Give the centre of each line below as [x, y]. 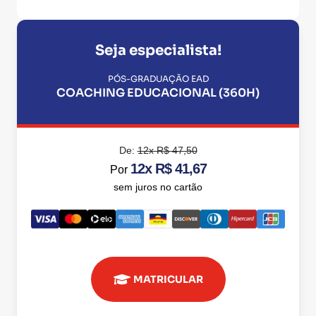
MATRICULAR [168, 279]
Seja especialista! [158, 50]
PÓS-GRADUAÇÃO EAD [158, 79]
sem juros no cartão [158, 187]
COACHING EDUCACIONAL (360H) [158, 93]
